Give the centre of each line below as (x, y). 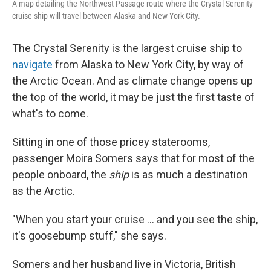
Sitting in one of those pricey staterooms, (111, 142)
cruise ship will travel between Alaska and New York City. (106, 16)
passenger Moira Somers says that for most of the (133, 158)
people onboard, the (60, 175)
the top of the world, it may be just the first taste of (133, 97)
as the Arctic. (44, 191)
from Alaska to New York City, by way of (148, 65)
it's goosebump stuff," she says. (89, 236)
